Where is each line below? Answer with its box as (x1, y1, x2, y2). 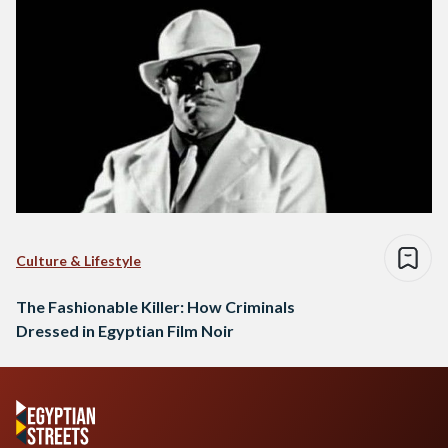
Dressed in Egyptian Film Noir (16, 320, 234, 340)
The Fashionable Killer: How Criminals (16, 296, 295, 316)
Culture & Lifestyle (16, 251, 141, 269)
